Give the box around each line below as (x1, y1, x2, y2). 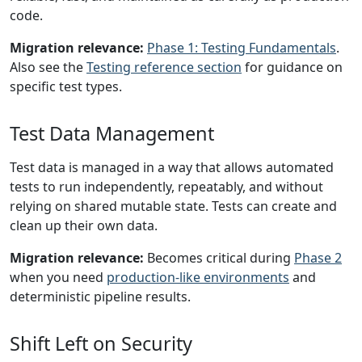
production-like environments (107, 268, 289, 286)
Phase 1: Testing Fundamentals (147, 39, 336, 57)
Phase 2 (294, 249, 342, 267)
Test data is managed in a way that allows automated (10, 158, 334, 176)
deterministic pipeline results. (10, 288, 191, 305)
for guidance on (242, 58, 343, 76)
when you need (10, 268, 107, 286)
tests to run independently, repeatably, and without (10, 178, 323, 196)
